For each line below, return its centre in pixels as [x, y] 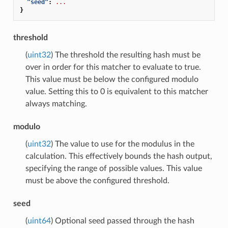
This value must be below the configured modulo [112, 79]
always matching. [56, 104]
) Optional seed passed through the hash [122, 221]
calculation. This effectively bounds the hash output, [119, 156]
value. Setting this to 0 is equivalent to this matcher [117, 91]
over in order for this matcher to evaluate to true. [113, 67]
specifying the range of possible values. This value [113, 168]
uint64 [39, 221]
